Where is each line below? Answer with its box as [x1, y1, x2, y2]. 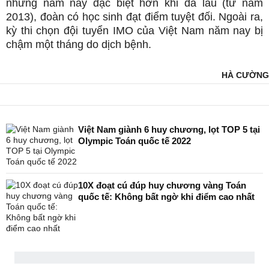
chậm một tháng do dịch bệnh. [6, 38, 151, 51]
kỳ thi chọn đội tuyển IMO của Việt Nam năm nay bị [6, 25, 263, 37]
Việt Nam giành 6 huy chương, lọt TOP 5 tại [78, 124, 260, 135]
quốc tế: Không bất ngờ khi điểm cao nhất [78, 192, 255, 202]
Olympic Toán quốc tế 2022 [78, 136, 191, 147]
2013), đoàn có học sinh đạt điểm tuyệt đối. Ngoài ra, [6, 11, 263, 23]
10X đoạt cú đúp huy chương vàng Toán [78, 180, 246, 191]
